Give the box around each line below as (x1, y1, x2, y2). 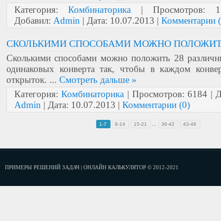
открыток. (6, 74, 49, 85)
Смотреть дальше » (59, 74, 137, 85)
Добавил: (14, 15, 53, 26)
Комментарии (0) (122, 100, 190, 110)
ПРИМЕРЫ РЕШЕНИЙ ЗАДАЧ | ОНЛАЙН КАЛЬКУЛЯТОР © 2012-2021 (5, 164, 179, 170)
